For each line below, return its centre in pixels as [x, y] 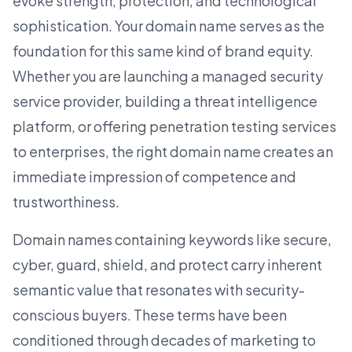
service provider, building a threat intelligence [165, 101]
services [309, 126]
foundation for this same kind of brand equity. [163, 51]
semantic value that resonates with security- [159, 290]
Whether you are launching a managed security [168, 76]
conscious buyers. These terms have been [150, 315]
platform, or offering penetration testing [147, 126]
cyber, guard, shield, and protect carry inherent [167, 265]
